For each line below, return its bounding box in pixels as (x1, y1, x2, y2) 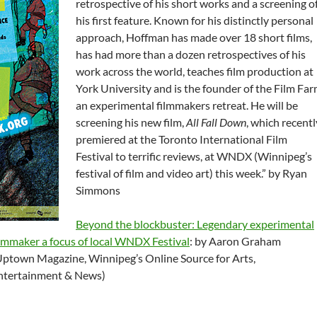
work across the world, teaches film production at (76, 64, 313, 78)
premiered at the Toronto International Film (76, 132, 287, 146)
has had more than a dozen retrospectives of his (76, 47, 306, 61)
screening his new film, (76, 115, 186, 129)
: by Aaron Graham (190, 234, 281, 248)
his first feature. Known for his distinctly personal (76, 13, 313, 27)
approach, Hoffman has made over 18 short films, (76, 30, 312, 44)
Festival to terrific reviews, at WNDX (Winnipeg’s (76, 149, 312, 163)
